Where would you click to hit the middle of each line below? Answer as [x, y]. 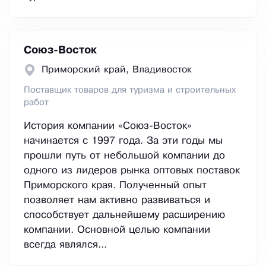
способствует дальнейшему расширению [124, 216]
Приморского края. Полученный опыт [115, 186]
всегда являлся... [65, 245]
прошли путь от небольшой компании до [124, 156]
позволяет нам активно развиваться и [117, 201]
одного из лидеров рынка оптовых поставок [132, 171]
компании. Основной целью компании [117, 230]
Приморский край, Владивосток [117, 70]
